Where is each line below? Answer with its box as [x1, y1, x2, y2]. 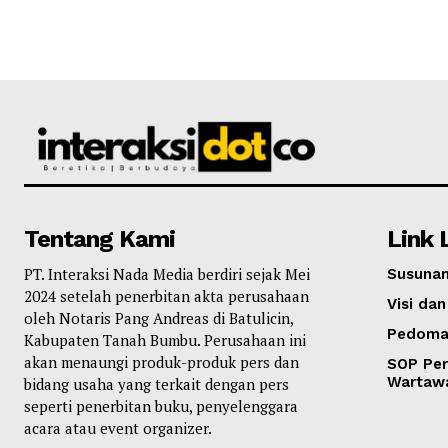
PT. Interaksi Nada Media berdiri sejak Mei [24, 263, 310, 284]
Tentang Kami [24, 224, 175, 253]
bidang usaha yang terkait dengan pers [24, 373, 289, 394]
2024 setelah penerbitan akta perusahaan [24, 285, 309, 306]
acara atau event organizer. [24, 417, 212, 438]
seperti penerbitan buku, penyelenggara [24, 395, 298, 416]
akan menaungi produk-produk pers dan [24, 351, 299, 372]
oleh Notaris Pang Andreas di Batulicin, [24, 307, 293, 328]
